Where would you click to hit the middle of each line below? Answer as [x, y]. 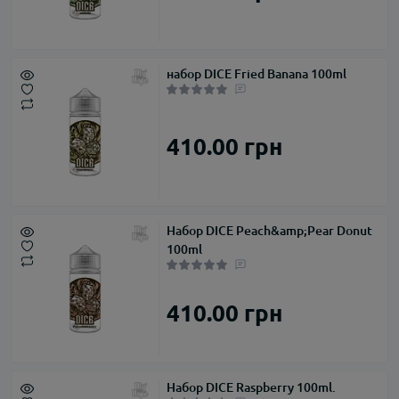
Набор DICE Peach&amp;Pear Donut [269, 231]
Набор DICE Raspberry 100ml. [251, 387]
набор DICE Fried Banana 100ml [256, 74]
